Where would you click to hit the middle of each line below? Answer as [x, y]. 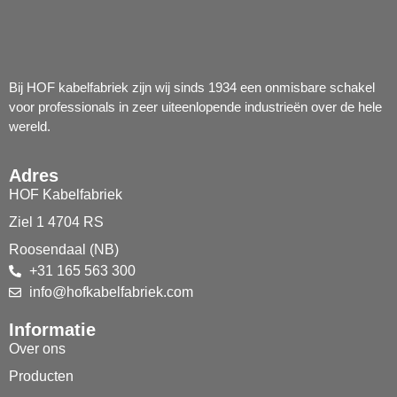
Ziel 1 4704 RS [56, 222]
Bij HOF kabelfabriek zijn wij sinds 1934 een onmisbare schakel [192, 87]
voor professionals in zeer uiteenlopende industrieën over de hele [195, 106]
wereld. [30, 126]
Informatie [52, 329]
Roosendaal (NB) [64, 249]
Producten [41, 376]
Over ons [37, 348]
